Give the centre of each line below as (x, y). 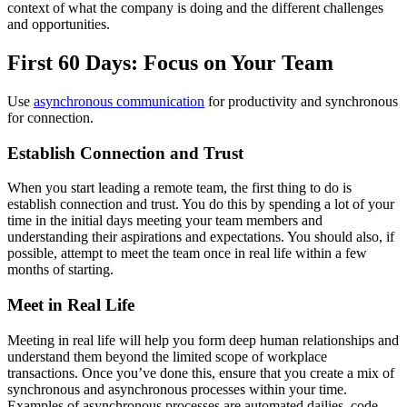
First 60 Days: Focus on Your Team (170, 62)
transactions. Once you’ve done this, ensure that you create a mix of (201, 372)
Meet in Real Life (71, 304)
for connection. (50, 117)
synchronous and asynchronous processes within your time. (177, 389)
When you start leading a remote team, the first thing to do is (179, 188)
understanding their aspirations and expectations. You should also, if (201, 237)
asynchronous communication (119, 101)
